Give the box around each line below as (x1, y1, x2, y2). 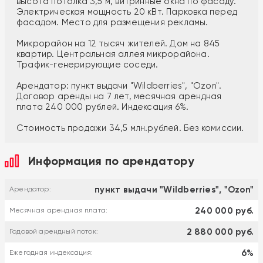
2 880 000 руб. (186, 226, 254, 237)
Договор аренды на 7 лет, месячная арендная (16, 90, 222, 102)
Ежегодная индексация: (9, 248, 93, 257)
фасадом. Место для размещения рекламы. (16, 16, 208, 28)
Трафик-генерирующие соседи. (16, 59, 159, 70)
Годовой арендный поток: (9, 227, 98, 236)
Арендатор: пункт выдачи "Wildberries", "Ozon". (16, 80, 222, 91)
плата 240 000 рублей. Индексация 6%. (16, 101, 189, 112)
